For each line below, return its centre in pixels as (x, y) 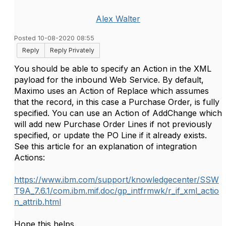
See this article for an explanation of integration (105, 146)
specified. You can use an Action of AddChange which (118, 113)
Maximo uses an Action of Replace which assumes (111, 91)
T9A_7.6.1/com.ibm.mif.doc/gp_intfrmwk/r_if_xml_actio (117, 191)
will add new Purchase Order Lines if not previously (113, 124)
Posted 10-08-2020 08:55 (54, 38)
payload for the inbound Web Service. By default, (109, 80)
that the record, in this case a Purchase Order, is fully (117, 102)
